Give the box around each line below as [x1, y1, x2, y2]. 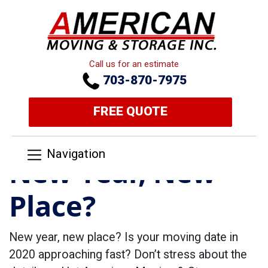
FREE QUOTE [93, 104, 167, 118]
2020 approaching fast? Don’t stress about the [9, 248, 247, 261]
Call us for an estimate [89, 59, 179, 69]
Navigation [47, 147, 106, 162]
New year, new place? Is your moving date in [9, 230, 238, 244]
